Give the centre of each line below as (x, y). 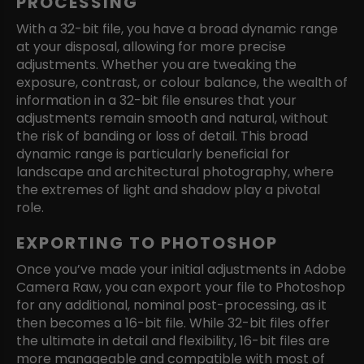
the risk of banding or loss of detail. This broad (162, 136)
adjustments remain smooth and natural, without (172, 118)
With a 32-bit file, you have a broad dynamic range (177, 28)
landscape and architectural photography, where (175, 171)
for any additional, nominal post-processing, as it (171, 305)
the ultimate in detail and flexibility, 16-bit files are (173, 340)
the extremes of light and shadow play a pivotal (168, 189)
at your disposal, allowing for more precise (151, 46)
